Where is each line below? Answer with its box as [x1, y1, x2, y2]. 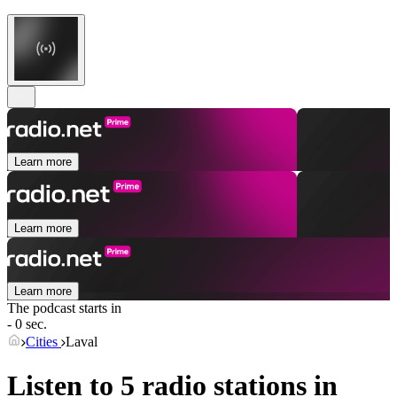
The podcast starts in [7, 300, 121, 316]
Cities [26, 334, 61, 350]
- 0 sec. [7, 316, 47, 332]
